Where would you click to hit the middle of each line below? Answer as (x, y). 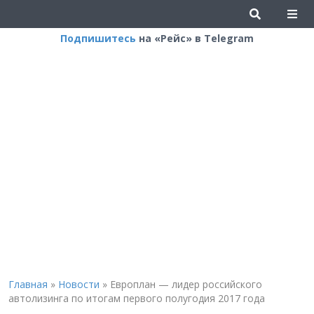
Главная (28, 284)
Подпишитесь (98, 38)
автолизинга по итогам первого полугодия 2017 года (136, 298)
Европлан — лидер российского (186, 284)
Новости (78, 284)
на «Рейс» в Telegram (195, 38)
